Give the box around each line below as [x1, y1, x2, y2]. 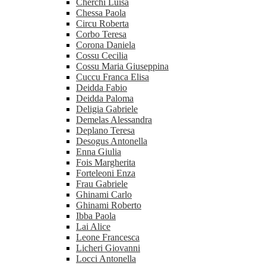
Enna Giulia [76, 147, 121, 157]
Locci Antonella [76, 254, 136, 264]
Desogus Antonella [76, 136, 147, 147]
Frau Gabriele [76, 179, 128, 189]
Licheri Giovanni [76, 243, 140, 254]
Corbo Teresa [76, 29, 126, 40]
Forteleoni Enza [76, 168, 135, 179]
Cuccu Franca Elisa [76, 72, 149, 83]
